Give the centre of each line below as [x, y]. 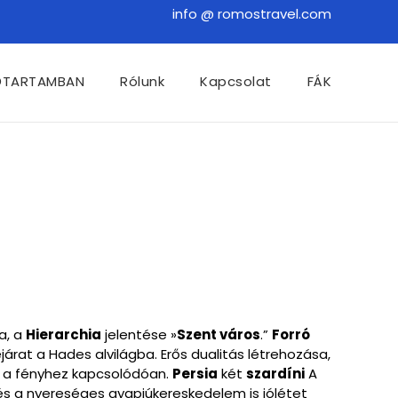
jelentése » [139, 334]
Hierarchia [64, 334]
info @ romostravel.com [252, 14]
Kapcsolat [236, 81]
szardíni [275, 374]
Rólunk [142, 81]
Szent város [219, 334]
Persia [195, 374]
